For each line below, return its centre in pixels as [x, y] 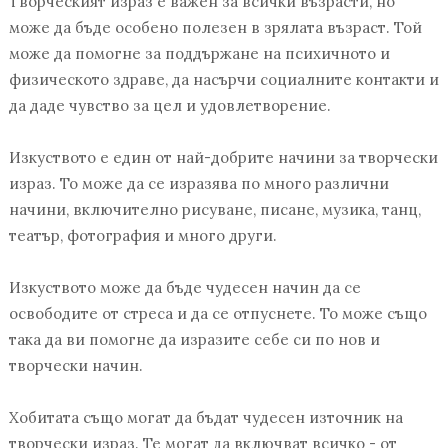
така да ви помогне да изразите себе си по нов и [194, 340]
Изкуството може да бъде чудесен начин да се [184, 288]
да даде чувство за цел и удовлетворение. [169, 106]
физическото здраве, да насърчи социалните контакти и [223, 80]
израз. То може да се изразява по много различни [198, 184]
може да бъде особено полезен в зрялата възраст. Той [215, 28]
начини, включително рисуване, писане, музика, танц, [214, 210]
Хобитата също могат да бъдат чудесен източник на [205, 418]
